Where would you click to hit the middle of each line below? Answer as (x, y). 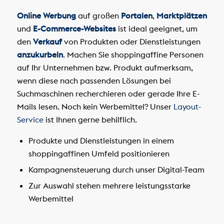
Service (30, 119)
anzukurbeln (40, 54)
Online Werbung (46, 15)
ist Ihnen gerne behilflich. (90, 119)
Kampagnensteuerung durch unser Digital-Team (116, 170)
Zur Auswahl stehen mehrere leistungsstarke (109, 186)
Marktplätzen (181, 15)
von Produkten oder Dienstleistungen (131, 41)
